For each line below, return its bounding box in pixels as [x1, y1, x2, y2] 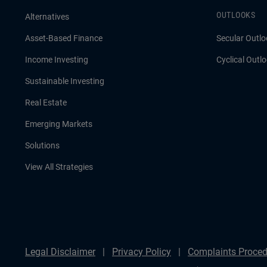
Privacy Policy [112, 246, 171, 257]
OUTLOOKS [216, 10, 255, 20]
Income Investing [25, 55, 88, 64]
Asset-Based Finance [25, 33, 103, 43]
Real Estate [25, 98, 67, 107]
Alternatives [25, 12, 69, 21]
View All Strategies [25, 162, 93, 172]
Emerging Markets [25, 119, 92, 129]
